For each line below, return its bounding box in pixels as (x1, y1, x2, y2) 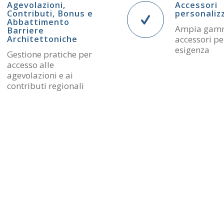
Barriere (7, 25, 44, 36)
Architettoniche (7, 33, 77, 44)
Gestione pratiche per (7, 48, 92, 60)
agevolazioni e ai (7, 69, 73, 81)
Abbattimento (7, 16, 69, 27)
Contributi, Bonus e (7, 8, 93, 19)
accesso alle (7, 59, 54, 71)
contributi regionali (7, 80, 84, 92)
